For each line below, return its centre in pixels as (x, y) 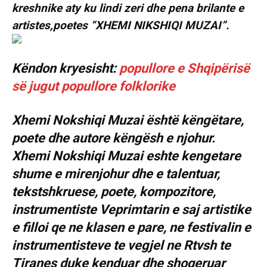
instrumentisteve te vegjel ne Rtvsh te (121, 246)
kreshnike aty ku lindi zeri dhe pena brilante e (128, 8)
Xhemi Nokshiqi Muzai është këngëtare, (128, 120)
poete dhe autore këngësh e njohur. (114, 138)
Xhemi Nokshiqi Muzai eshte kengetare (126, 156)
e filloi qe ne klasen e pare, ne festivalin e (131, 228)
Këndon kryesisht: (66, 69)
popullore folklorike (118, 86)
